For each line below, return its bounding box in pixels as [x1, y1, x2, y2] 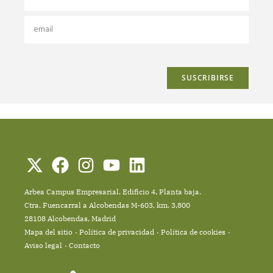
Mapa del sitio [24, 227, 73, 236]
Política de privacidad [79, 227, 154, 236]
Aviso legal [24, 240, 62, 250]
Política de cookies [161, 227, 225, 236]
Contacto [69, 240, 100, 250]
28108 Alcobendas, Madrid [24, 213, 116, 223]
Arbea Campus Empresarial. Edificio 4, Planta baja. [24, 186, 201, 196]
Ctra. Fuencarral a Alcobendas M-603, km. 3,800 [24, 200, 190, 210]
